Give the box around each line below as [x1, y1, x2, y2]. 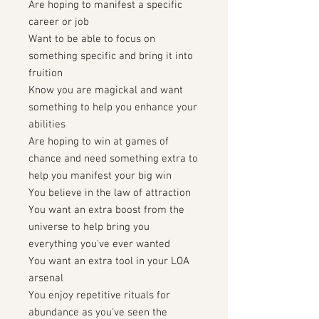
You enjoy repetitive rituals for [28, 289, 170, 302]
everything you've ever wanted [28, 238, 170, 251]
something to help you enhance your [28, 101, 197, 114]
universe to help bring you [28, 221, 150, 234]
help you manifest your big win [28, 169, 172, 182]
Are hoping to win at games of [28, 135, 169, 148]
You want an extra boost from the [28, 204, 184, 216]
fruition [28, 67, 63, 80]
